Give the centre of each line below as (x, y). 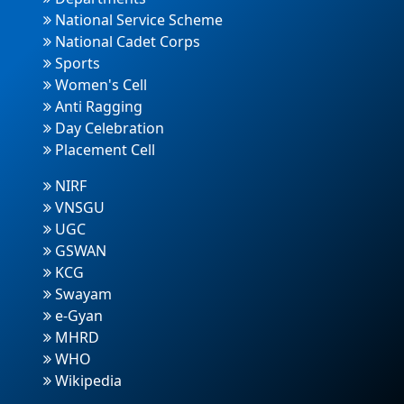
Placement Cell (103, 150)
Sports (76, 63)
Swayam (82, 294)
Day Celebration (108, 128)
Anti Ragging (97, 106)
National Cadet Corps (126, 41)
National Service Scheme (137, 20)
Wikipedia (87, 381)
